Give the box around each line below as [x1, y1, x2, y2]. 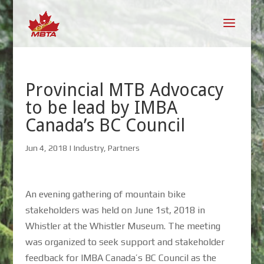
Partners [107, 143, 140, 153]
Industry [73, 143, 104, 153]
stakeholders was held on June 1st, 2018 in [25, 204, 205, 216]
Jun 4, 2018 [25, 143, 67, 153]
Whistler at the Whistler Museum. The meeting [25, 220, 220, 232]
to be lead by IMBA [25, 97, 177, 118]
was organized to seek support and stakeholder [25, 236, 225, 247]
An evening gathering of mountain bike [25, 189, 186, 200]
